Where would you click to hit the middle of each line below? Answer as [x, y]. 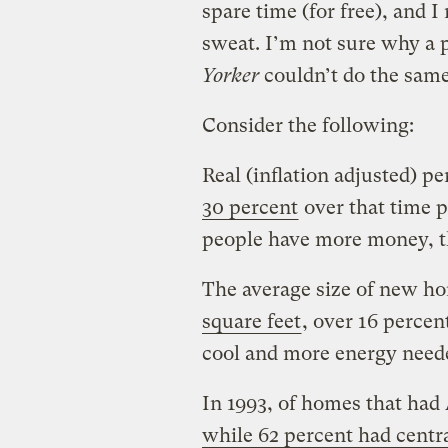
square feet [251, 321]
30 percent [249, 207]
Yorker [232, 75]
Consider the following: [307, 125]
